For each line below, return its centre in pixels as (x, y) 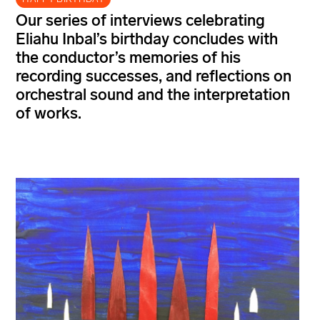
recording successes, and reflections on (154, 76)
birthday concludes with (194, 39)
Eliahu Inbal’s (61, 39)
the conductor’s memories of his (128, 58)
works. (58, 114)
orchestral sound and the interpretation (153, 95)
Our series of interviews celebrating (140, 21)
